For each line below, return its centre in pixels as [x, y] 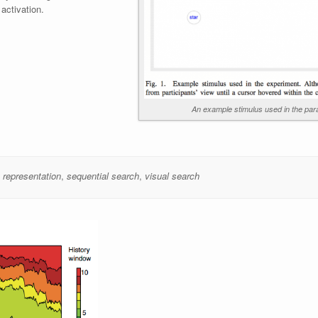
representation [32, 176]
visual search [172, 176]
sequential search [103, 176]
